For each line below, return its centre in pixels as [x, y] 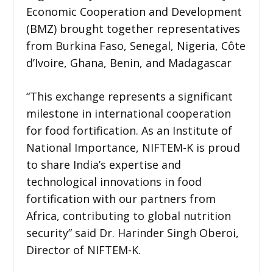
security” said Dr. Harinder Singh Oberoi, [132, 232]
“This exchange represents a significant [129, 96]
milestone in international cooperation [128, 113]
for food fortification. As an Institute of [129, 130]
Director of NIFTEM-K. [83, 250]
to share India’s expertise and [103, 164]
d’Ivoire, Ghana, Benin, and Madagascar [129, 62]
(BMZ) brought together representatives [133, 28]
